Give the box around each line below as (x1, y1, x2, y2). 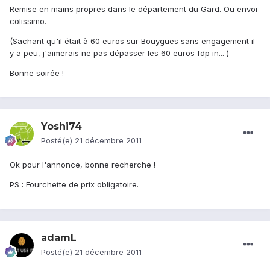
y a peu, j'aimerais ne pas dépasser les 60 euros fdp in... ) (10, 48, 229, 58)
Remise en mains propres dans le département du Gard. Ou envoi (10, 4, 257, 14)
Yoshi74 (41, 121, 82, 133)
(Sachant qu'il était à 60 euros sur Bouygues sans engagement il (10, 36, 255, 46)
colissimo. (10, 16, 46, 27)
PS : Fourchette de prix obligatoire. (10, 180, 139, 190)
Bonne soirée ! (10, 68, 64, 78)
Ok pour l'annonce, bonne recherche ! (10, 160, 155, 170)
